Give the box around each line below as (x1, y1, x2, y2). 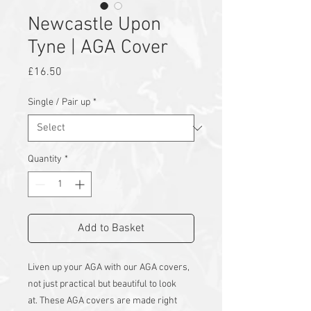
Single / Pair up (28, 96, 90, 109)
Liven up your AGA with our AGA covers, (28, 262, 190, 274)
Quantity (28, 153, 62, 166)
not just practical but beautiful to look (28, 278, 176, 291)
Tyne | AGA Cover (28, 36, 168, 60)
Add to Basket (78, 221, 144, 236)
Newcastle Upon (28, 13, 161, 37)
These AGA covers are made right (40, 295, 177, 308)
